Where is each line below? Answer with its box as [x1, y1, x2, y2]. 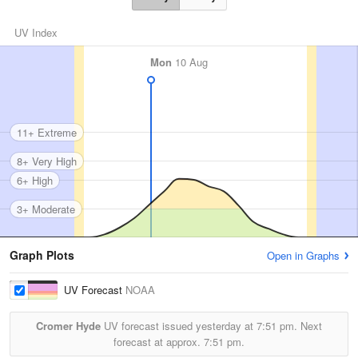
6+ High [17, 172, 53, 188]
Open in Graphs [267, 248, 340, 263]
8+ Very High [17, 153, 77, 169]
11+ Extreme [17, 124, 77, 140]
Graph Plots [10, 247, 74, 263]
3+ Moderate [17, 201, 75, 217]
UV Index [14, 25, 58, 40]
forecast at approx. [113, 334, 204, 349]
